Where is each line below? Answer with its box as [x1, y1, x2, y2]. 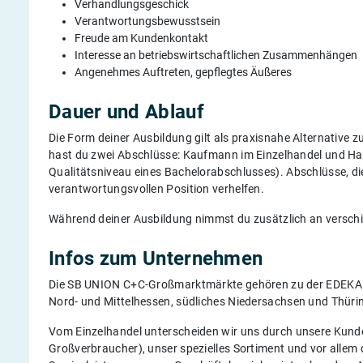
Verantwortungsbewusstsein [75, 15, 220, 28]
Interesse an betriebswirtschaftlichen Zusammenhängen [75, 49, 357, 62]
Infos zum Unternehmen [49, 247, 263, 270]
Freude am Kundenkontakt [75, 32, 208, 45]
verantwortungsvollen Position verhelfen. [49, 182, 267, 195]
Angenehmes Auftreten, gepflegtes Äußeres [75, 66, 292, 79]
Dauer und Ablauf [49, 100, 204, 123]
